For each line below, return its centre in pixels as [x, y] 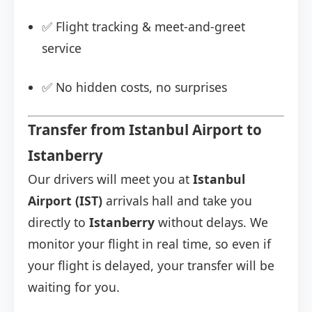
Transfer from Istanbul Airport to [145, 130]
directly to [58, 223]
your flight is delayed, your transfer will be [151, 266]
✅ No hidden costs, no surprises [134, 87]
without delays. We [211, 223]
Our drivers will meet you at [110, 179]
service [62, 48]
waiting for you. [74, 287]
